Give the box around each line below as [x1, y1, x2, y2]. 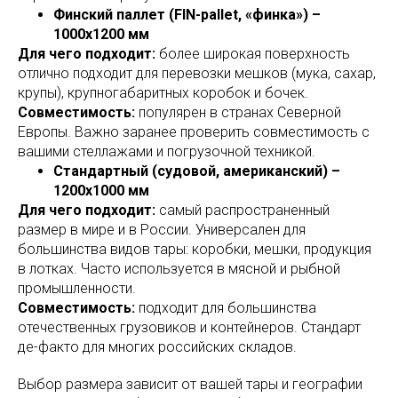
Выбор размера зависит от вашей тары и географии [18, 376, 362, 393]
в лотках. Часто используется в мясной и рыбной [18, 260, 340, 277]
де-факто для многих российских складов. [18, 338, 297, 355]
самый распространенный [155, 202, 330, 219]
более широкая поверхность [155, 45, 350, 62]
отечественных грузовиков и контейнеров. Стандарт [18, 319, 361, 336]
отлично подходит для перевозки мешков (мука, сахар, [18, 65, 376, 82]
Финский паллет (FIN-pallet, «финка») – [53, 6, 321, 23]
